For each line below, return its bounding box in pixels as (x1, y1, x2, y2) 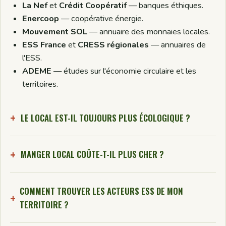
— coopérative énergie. (59, 13, 144, 25)
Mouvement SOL (22, 26, 88, 38)
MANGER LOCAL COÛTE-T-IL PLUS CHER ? (20, 148, 164, 161)
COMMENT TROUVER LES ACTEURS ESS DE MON (20, 185, 184, 198)
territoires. (22, 79, 59, 90)
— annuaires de (149, 39, 206, 51)
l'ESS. (22, 52, 42, 64)
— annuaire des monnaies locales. (87, 26, 210, 38)
